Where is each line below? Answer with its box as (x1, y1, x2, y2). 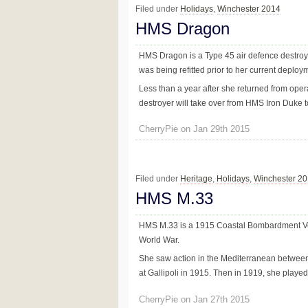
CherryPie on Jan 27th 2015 (139, 294, 250, 305)
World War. (139, 235, 179, 245)
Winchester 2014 (217, 3, 280, 14)
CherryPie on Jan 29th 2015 (139, 123, 250, 134)
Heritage (180, 174, 212, 184)
